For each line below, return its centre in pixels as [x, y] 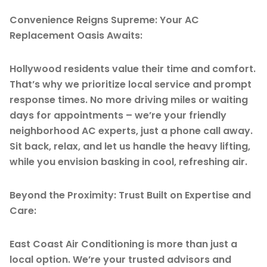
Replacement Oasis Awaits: [76, 35]
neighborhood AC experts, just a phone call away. [131, 131]
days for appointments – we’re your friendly [118, 115]
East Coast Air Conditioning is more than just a [123, 244]
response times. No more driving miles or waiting [129, 100]
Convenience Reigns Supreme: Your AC [104, 20]
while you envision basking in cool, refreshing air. [128, 162]
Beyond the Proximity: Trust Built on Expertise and [130, 195]
